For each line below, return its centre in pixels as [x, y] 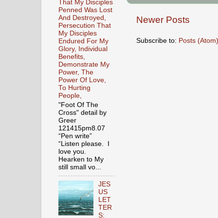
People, [70, 95]
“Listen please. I [84, 144]
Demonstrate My [84, 64]
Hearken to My [81, 159]
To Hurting [74, 88]
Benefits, [72, 56]
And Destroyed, [82, 18]
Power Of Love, [82, 80]
